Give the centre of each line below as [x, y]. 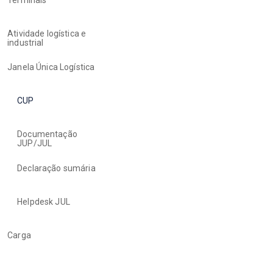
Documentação [47, 134]
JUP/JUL [35, 144]
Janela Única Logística [51, 67]
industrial [26, 42]
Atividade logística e [47, 33]
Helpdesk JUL [44, 201]
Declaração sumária [56, 168]
